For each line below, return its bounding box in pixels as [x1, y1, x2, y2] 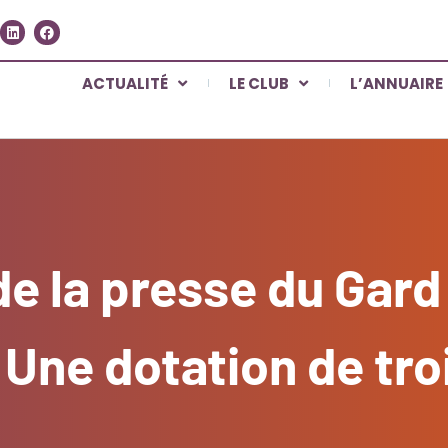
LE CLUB [229, 72, 290, 94]
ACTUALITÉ [82, 72, 169, 94]
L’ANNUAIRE [350, 72, 444, 94]
